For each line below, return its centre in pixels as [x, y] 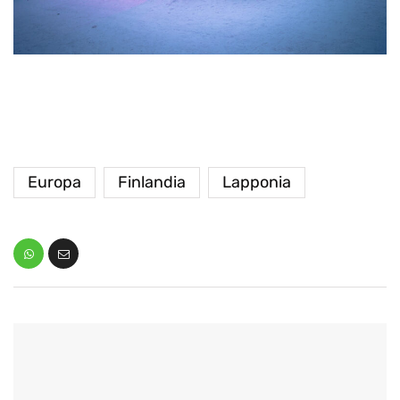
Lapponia [257, 183]
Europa [54, 183]
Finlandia [152, 183]
